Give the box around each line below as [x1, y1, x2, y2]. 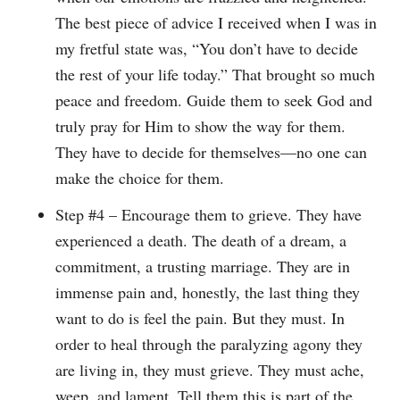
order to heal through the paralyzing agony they [55, 333, 363, 355]
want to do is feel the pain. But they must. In [55, 307, 346, 329]
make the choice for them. [55, 167, 225, 189]
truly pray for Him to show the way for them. [55, 115, 346, 137]
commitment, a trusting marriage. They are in [55, 255, 351, 278]
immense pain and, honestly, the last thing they [55, 281, 361, 304]
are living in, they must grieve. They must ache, [55, 359, 365, 381]
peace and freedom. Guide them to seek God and [55, 89, 373, 112]
